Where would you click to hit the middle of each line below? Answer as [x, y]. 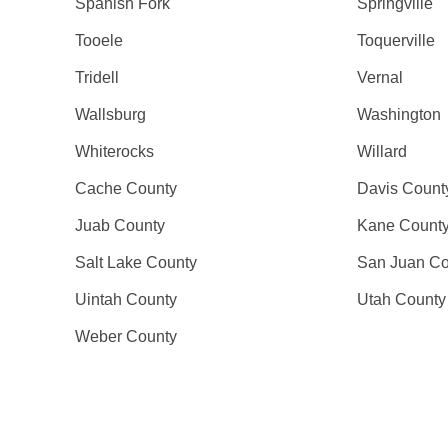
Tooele [99, 40]
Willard [381, 151]
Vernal [379, 77]
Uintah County [126, 299]
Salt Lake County [136, 262]
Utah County [401, 299]
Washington [398, 114]
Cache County [126, 188]
